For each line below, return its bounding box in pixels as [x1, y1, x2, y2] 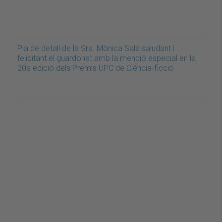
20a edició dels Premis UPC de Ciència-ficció [17, 63, 174, 73]
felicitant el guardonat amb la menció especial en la [17, 53, 196, 63]
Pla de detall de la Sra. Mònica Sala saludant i [17, 43, 174, 53]
